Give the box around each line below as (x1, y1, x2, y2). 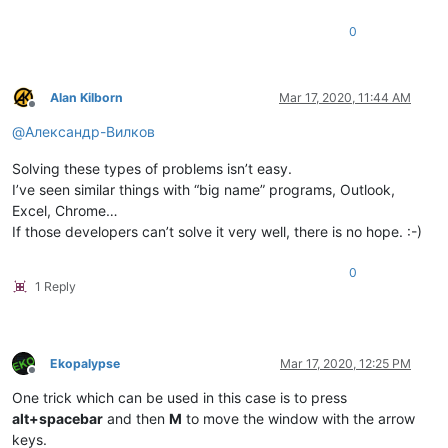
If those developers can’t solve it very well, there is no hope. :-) (12, 222, 422, 240)
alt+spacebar (12, 409, 103, 427)
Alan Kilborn (50, 89, 123, 105)
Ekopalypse (50, 355, 120, 371)
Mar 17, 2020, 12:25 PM (280, 355, 411, 371)
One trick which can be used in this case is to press (12, 388, 347, 406)
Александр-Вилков (25, 122, 155, 140)
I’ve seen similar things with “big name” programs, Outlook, (12, 180, 395, 198)
